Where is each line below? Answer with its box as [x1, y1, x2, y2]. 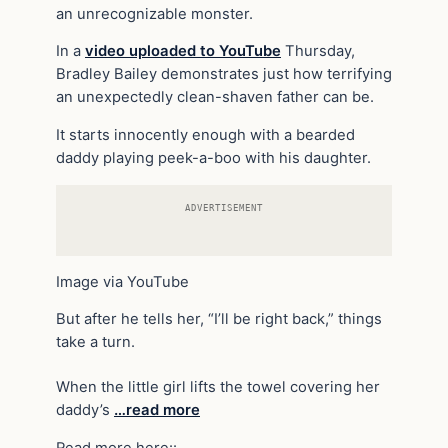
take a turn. [56, 333, 135, 352]
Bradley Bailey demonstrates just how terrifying [56, 65, 392, 84]
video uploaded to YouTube [85, 42, 281, 61]
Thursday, [281, 42, 355, 61]
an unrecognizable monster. [56, 4, 253, 23]
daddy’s [56, 400, 114, 419]
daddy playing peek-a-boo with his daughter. [56, 149, 371, 168]
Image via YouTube [56, 272, 189, 291]
